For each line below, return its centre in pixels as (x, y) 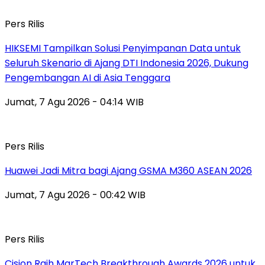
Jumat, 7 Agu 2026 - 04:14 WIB (74, 102)
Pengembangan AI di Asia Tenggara (88, 77)
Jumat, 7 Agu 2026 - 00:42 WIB (75, 195)
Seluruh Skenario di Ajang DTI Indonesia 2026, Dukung (127, 63)
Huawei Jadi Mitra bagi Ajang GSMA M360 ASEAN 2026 (128, 170)
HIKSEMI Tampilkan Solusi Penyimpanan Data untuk (123, 48)
